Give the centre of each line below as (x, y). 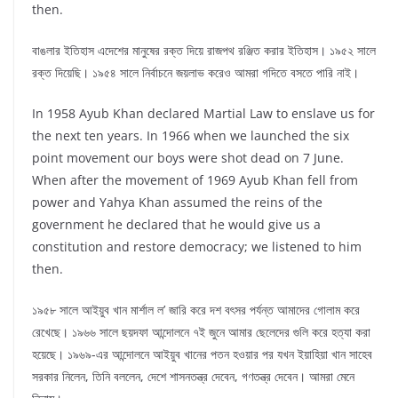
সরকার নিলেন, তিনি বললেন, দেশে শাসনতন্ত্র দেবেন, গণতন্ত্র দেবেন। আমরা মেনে (193, 377)
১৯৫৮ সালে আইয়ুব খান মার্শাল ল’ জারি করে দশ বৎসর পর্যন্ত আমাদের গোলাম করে (196, 310)
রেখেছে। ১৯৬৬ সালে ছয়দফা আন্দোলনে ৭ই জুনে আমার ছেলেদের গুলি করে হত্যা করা (201, 332)
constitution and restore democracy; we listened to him (197, 247)
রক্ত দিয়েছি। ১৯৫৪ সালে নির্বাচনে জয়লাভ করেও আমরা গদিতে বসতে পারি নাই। (195, 73)
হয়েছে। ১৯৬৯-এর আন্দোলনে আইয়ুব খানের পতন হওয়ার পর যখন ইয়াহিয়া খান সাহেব (202, 354)
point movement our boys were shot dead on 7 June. (188, 158)
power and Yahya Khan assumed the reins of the (177, 203)
